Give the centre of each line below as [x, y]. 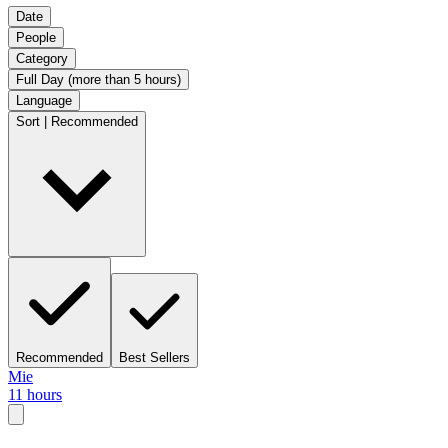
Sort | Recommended [77, 121]
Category [42, 58]
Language [44, 100]
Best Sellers [154, 357]
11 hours [35, 394]
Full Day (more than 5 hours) [98, 79]
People [36, 37]
